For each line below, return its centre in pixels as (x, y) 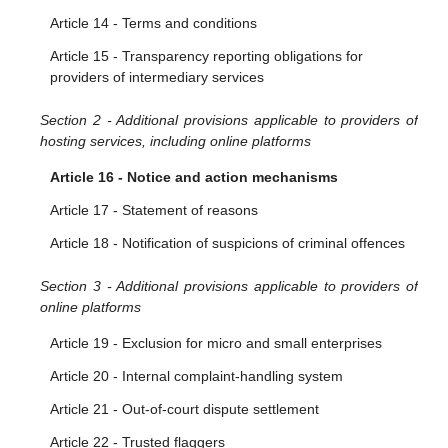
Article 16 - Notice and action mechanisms (194, 177)
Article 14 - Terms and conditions (153, 23)
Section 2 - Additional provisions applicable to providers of (229, 120)
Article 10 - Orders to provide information (179, 15)
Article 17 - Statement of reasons (154, 210)
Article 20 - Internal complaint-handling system (196, 376)
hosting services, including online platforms (175, 141)
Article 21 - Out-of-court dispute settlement (184, 409)
